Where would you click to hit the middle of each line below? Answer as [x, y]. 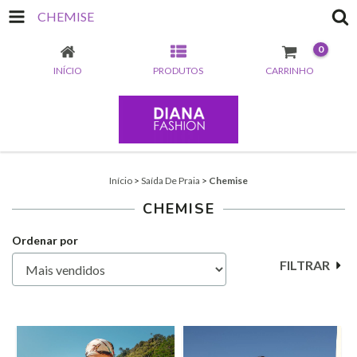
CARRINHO [289, 71]
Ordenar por [45, 240]
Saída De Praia [171, 180]
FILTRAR [304, 265]
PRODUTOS [178, 71]
